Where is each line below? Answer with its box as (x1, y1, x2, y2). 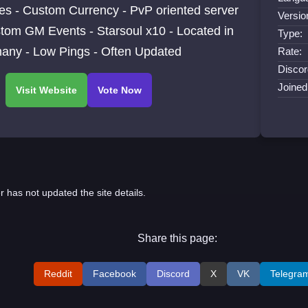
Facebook (93, 268, 137, 280)
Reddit (44, 268, 73, 280)
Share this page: (137, 232, 218, 245)
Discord (157, 268, 190, 280)
